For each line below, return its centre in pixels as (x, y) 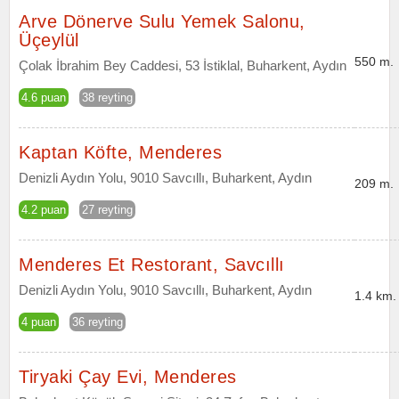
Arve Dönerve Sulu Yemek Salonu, (162, 21)
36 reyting (98, 322)
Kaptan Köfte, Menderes (120, 152)
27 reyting (107, 210)
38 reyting (107, 98)
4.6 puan (44, 98)
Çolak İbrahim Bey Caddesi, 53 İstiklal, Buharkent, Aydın (183, 65)
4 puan (39, 322)
